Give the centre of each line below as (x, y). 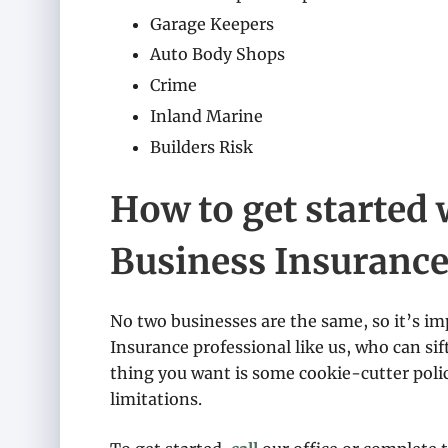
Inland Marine (206, 115)
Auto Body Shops (217, 54)
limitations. (156, 399)
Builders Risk (201, 146)
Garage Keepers (212, 23)
